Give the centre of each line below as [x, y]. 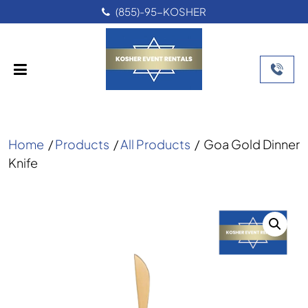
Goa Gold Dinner [252, 144]
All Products [155, 144]
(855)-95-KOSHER [161, 11]
